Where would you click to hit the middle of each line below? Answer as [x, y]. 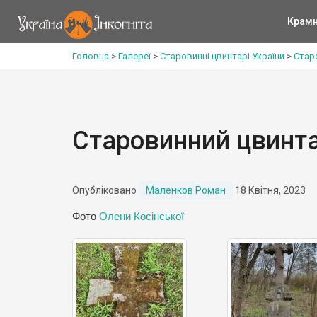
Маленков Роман [186, 190]
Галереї [134, 56]
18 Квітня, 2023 [269, 190]
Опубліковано [105, 190]
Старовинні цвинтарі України [222, 56]
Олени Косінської [142, 217]
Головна [91, 56]
